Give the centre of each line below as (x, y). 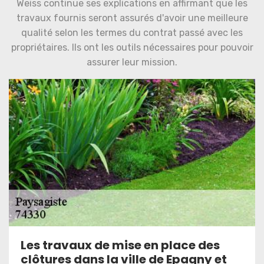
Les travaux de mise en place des (120, 245)
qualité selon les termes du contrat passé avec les (132, 33)
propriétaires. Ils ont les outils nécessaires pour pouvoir (132, 47)
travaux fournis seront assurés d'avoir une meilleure (132, 18)
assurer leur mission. (132, 62)
